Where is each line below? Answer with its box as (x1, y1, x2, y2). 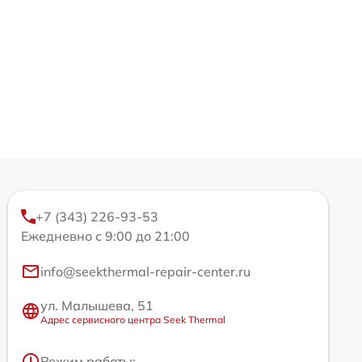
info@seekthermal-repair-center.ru (40, 263, 250, 280)
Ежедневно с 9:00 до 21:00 (21, 227, 190, 244)
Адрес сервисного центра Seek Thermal (40, 313, 225, 326)
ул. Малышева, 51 (40, 297, 154, 314)
